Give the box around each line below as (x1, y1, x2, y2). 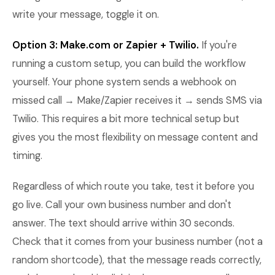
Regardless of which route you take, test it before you (12, 180, 254, 193)
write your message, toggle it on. (12, 8, 159, 21)
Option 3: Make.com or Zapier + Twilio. (12, 39, 199, 52)
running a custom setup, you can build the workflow (12, 57, 246, 70)
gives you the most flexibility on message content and (12, 131, 258, 144)
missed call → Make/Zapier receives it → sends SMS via (12, 94, 262, 107)
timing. (12, 149, 42, 162)
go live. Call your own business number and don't (12, 198, 231, 211)
